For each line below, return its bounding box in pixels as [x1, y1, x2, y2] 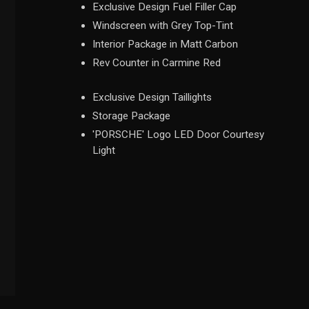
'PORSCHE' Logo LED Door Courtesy [92, 128, 264, 141]
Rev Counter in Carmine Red [92, 57, 221, 69]
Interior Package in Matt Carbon [92, 38, 238, 50]
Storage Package [92, 110, 170, 122]
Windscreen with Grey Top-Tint [92, 19, 233, 32]
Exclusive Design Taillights [92, 91, 212, 103]
